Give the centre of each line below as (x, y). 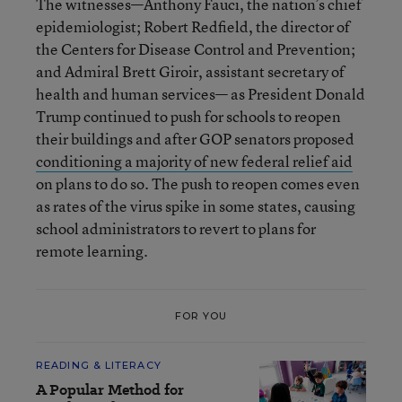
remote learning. (92, 251)
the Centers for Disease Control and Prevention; (196, 49)
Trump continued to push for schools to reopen (188, 116)
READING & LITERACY (99, 365)
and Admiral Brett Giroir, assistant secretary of (190, 71)
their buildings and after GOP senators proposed (195, 139)
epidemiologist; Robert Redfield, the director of (193, 26)
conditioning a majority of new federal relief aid (194, 161)
